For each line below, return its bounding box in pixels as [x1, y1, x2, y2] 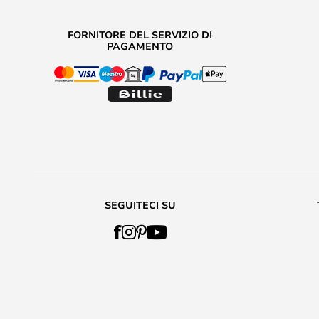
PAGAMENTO [107, 39, 173, 53]
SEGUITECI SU [104, 198, 176, 211]
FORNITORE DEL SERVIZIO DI [68, 28, 212, 41]
